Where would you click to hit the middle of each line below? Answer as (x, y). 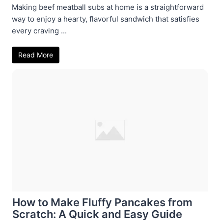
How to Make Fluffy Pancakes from (102, 202)
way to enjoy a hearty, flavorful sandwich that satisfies (106, 19)
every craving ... (39, 30)
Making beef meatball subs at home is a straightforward (108, 7)
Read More (36, 55)
